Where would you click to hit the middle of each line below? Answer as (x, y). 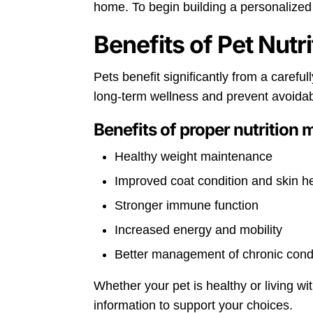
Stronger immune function (187, 205)
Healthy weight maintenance (194, 156)
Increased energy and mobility (199, 230)
